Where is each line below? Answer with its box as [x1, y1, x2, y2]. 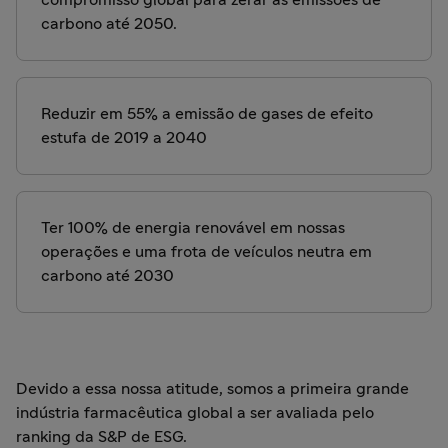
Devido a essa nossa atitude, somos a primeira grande [16, 381, 409, 397]
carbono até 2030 [41, 268, 178, 284]
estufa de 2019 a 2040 [41, 130, 211, 146]
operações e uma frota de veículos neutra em [41, 244, 372, 260]
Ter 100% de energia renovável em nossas [41, 220, 345, 236]
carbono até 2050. [41, 16, 181, 32]
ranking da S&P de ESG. [16, 429, 191, 445]
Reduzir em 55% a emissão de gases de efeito [41, 106, 373, 122]
